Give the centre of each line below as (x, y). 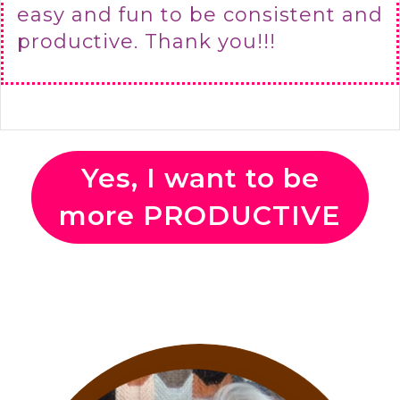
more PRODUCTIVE (200, 216)
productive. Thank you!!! (146, 42)
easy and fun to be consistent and (200, 15)
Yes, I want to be (200, 179)
